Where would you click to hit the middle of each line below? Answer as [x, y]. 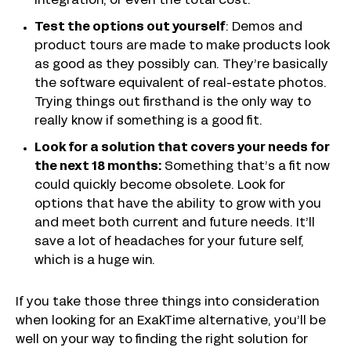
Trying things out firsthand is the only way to [173, 102]
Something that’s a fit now [246, 166]
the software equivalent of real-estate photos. [181, 83]
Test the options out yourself [130, 27]
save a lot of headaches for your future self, [169, 242]
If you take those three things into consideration [168, 302]
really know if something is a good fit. [148, 121]
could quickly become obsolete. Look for [160, 185]
